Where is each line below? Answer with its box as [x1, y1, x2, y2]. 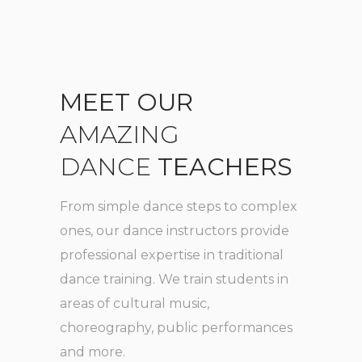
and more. [60, 343, 125, 360]
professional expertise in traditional [60, 246, 284, 263]
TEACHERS [158, 151, 293, 182]
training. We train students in [100, 271, 288, 287]
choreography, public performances [60, 319, 293, 335]
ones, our [60, 222, 120, 238]
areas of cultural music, [60, 295, 209, 311]
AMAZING [60, 119, 179, 149]
